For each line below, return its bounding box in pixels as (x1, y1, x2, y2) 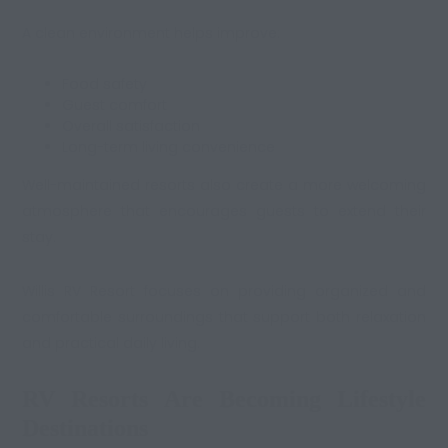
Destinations (22, 414, 149, 442)
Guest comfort (62, 95, 168, 116)
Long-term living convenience (62, 137, 276, 158)
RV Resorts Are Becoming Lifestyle (22, 385, 426, 413)
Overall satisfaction (62, 116, 201, 137)
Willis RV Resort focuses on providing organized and (22, 281, 426, 302)
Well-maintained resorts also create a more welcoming (22, 175, 426, 196)
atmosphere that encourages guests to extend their (22, 201, 426, 222)
